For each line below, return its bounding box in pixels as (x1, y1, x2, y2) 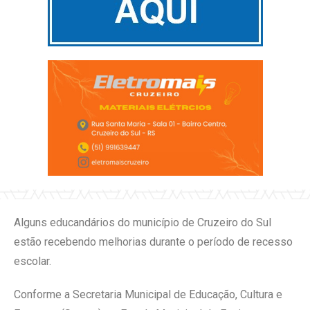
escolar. (14, 254, 51, 268)
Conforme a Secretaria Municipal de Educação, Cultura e (14, 287, 282, 301)
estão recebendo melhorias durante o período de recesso (14, 235, 293, 248)
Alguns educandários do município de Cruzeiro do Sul (14, 215, 271, 229)
